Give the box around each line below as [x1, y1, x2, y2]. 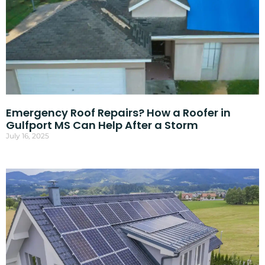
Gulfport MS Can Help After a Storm [5, 117, 198, 132]
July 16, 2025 [5, 131, 49, 140]
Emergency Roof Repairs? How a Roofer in [5, 105, 231, 120]
